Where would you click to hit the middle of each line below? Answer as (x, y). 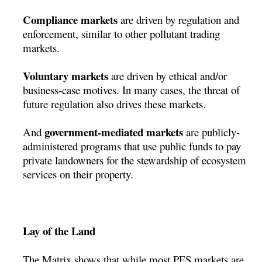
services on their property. (78, 174)
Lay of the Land (59, 230)
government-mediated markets (114, 132)
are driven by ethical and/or (168, 75)
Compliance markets (70, 19)
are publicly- (212, 132)
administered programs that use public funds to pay (132, 146)
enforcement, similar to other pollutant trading (122, 33)
